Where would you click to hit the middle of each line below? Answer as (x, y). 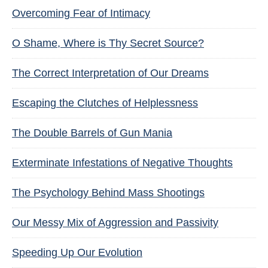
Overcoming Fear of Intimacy (81, 13)
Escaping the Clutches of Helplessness (105, 103)
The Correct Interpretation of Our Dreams (110, 73)
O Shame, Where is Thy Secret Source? (108, 43)
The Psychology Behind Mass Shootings (108, 193)
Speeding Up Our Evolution (77, 252)
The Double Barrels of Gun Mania (92, 133)
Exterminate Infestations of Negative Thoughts (122, 163)
